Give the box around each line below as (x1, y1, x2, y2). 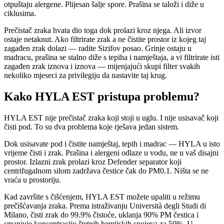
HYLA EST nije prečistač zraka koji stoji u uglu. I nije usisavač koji (4, 113, 218, 122)
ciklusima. (4, 9, 36, 18)
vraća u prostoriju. (4, 175, 61, 184)
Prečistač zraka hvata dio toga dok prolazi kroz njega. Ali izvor (4, 26, 201, 35)
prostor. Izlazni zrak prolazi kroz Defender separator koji (4, 157, 181, 166)
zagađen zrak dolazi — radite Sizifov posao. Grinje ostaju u (4, 44, 191, 53)
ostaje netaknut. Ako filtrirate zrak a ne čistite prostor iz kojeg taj (4, 35, 206, 44)
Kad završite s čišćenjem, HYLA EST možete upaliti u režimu (4, 192, 200, 201)
